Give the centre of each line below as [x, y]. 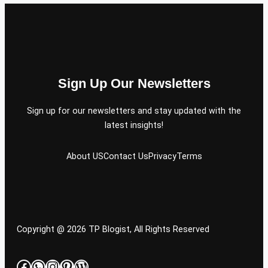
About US [85, 156]
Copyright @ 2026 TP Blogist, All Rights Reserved [113, 229]
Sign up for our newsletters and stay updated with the [134, 110]
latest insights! [134, 125]
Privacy [162, 156]
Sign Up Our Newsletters [134, 83]
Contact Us [126, 156]
